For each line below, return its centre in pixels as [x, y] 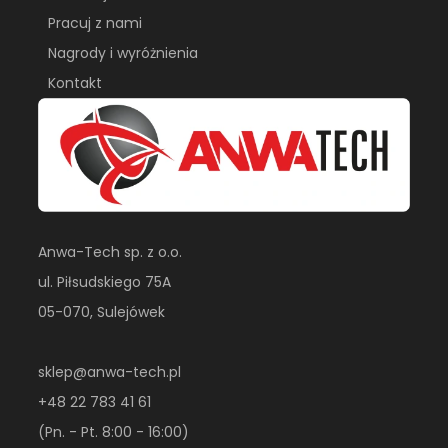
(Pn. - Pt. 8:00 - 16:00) [114, 432]
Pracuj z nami [95, 23]
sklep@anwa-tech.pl [110, 372]
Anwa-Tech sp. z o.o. [110, 252]
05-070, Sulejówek [102, 312]
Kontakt [75, 83]
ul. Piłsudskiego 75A [105, 282]
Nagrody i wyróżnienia [123, 53]
